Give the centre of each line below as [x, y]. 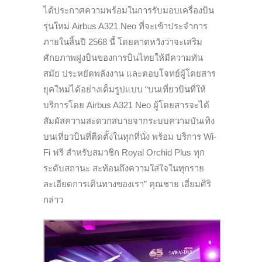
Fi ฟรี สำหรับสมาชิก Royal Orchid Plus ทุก [124, 152]
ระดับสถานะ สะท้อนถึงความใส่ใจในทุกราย [124, 168]
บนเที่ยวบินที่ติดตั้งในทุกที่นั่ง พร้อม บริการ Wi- [130, 136]
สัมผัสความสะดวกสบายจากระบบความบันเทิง [129, 120]
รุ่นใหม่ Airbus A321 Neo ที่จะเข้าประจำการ [125, 26]
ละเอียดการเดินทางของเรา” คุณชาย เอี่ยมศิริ [127, 184]
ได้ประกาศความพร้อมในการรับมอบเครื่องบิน [129, 10]
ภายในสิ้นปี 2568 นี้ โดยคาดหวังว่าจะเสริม [123, 42]
